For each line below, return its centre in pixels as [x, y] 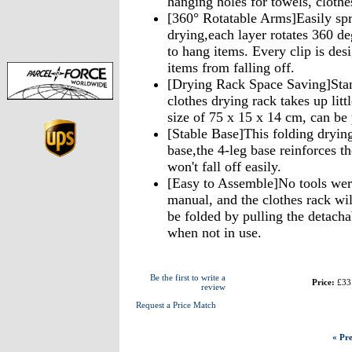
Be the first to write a [187, 277]
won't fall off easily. [224, 167]
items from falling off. [231, 68]
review [213, 287]
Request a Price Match [176, 305]
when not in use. [214, 233]
